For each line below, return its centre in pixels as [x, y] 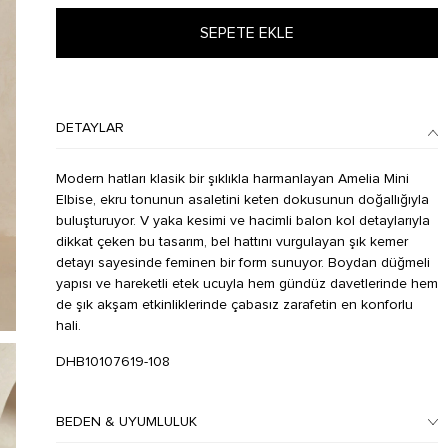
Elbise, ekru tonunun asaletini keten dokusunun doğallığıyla [242, 200]
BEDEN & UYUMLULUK [126, 422]
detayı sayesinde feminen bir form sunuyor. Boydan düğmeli [242, 263]
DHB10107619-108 [112, 362]
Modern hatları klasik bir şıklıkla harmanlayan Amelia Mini [232, 179]
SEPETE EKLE [246, 33]
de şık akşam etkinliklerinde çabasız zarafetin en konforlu [234, 305]
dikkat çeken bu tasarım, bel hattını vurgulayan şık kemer [231, 242]
